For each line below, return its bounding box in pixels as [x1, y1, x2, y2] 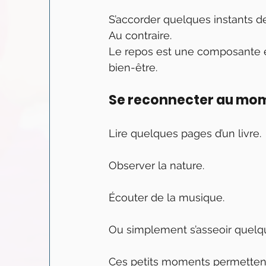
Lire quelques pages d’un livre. [109, 127, 261, 140]
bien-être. [109, 61, 157, 74]
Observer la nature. [109, 159, 204, 172]
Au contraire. [109, 29, 172, 42]
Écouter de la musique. [109, 191, 224, 204]
